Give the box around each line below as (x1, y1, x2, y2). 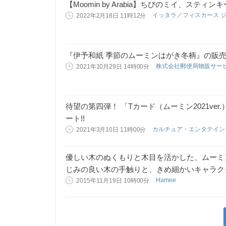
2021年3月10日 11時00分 (76, 126, 146, 133)
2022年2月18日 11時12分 (76, 12, 146, 19)
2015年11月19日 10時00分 (76, 177, 150, 184)
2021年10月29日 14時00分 (76, 63, 150, 70)
